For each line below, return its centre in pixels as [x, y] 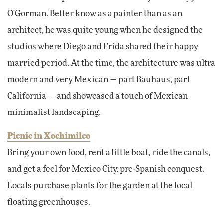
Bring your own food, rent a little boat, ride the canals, [109, 153]
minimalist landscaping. [54, 112]
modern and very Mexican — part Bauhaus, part [99, 79]
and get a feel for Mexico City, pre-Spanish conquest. [106, 169]
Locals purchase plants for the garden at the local [100, 185]
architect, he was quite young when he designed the [105, 30]
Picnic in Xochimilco [49, 136]
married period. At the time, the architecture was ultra [111, 63]
